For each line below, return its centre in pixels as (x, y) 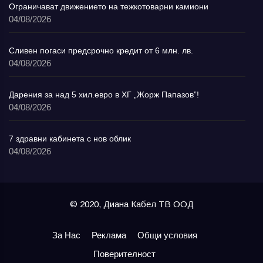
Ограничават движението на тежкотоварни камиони (109, 6)
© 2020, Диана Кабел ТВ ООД (131, 204)
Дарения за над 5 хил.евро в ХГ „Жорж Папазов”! (104, 94)
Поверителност (124, 254)
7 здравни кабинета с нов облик (70, 138)
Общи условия (167, 235)
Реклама (109, 235)
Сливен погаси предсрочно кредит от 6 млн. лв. (101, 50)
